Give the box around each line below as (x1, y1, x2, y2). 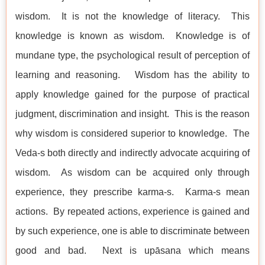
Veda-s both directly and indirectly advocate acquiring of (15, 148, 250, 159)
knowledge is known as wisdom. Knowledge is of (15, 31, 250, 41)
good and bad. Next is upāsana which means (15, 245, 250, 256)
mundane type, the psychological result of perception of (15, 50, 250, 61)
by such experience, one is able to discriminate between (15, 226, 250, 237)
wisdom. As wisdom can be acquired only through (15, 167, 250, 178)
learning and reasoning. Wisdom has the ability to (15, 70, 250, 80)
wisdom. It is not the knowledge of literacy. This (15, 11, 250, 22)
